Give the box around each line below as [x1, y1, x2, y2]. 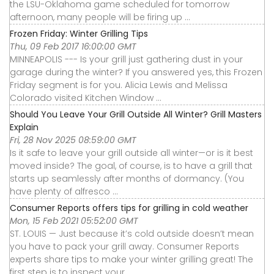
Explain [10, 120, 39, 133]
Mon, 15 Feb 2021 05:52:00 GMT [10, 214, 138, 227]
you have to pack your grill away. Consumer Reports [10, 240, 239, 253]
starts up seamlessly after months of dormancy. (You [10, 172, 244, 185]
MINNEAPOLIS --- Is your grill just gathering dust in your [10, 53, 243, 65]
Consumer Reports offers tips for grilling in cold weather [10, 201, 248, 214]
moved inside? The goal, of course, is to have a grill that [10, 159, 253, 172]
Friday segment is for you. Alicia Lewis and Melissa [10, 78, 228, 91]
